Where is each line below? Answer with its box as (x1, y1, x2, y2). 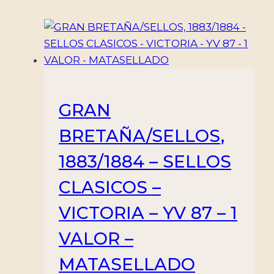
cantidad (19, 171, 66, 184)
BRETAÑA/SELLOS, (59, 125, 224, 147)
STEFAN (19, 39, 61, 52)
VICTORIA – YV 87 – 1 (59, 202, 237, 224)
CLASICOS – (59, 177, 161, 198)
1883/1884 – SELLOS (59, 151, 231, 172)
